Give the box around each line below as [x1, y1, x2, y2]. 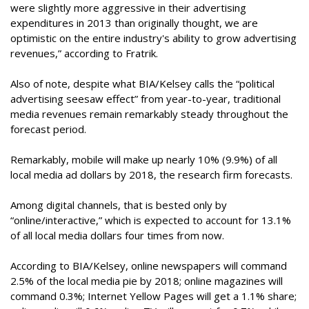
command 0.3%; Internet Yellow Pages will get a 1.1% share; [10, 289, 297, 303]
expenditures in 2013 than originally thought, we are [10, 16, 258, 30]
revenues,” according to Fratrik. [10, 46, 158, 60]
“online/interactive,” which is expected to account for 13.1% [10, 213, 291, 227]
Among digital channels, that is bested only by [10, 198, 227, 212]
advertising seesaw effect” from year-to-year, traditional [10, 92, 281, 106]
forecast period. [10, 122, 86, 136]
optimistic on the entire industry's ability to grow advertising [10, 31, 297, 45]
